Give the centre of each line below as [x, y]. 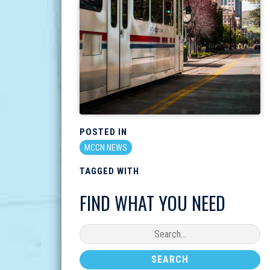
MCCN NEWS [106, 148]
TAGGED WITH [109, 171]
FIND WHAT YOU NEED [152, 203]
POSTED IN [103, 132]
